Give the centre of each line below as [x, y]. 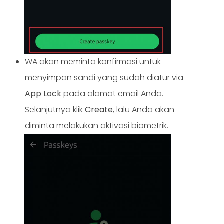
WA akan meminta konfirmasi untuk [93, 62]
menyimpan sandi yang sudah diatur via [104, 78]
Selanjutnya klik [55, 110]
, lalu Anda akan [144, 110]
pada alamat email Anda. [112, 94]
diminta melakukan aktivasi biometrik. [97, 126]
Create [99, 110]
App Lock [43, 94]
